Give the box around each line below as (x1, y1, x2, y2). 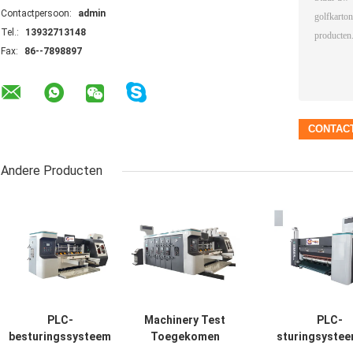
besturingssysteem (9, 330, 111, 344)
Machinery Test (144, 314, 225, 327)
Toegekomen (150, 330, 220, 344)
